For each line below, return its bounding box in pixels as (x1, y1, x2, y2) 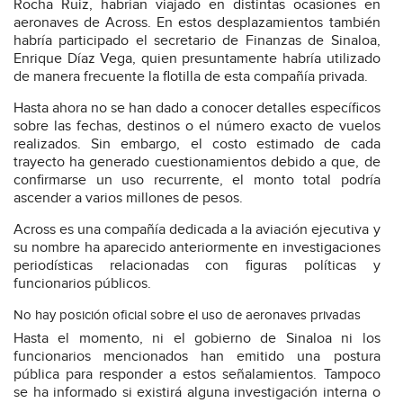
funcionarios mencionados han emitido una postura (13, 348, 381, 366)
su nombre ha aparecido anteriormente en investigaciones (13, 239, 381, 257)
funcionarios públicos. (13, 275, 151, 293)
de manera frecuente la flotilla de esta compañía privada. (13, 68, 368, 86)
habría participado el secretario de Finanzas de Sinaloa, (13, 32, 381, 50)
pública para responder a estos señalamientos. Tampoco (13, 366, 381, 384)
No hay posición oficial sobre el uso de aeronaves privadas (13, 308, 361, 324)
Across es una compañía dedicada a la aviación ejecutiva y (13, 221, 381, 239)
